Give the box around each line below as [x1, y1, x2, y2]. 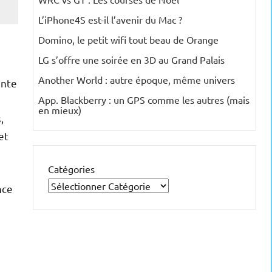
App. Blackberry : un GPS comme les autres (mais [38, 93, 250, 106]
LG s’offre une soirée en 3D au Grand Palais [38, 53, 225, 66]
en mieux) [38, 104, 81, 117]
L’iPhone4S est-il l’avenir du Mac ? [38, 13, 182, 26]
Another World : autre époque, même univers [38, 73, 235, 86]
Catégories [48, 163, 95, 175]
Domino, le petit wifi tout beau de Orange [38, 33, 219, 46]
